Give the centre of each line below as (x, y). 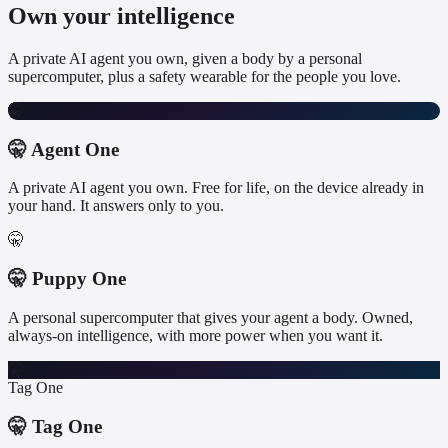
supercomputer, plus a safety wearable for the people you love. (204, 76)
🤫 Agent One (63, 149)
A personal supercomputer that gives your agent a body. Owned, (210, 317)
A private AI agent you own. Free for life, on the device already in (216, 188)
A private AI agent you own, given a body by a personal (185, 58)
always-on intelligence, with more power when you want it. (195, 335)
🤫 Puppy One (67, 279)
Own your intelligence (121, 16)
